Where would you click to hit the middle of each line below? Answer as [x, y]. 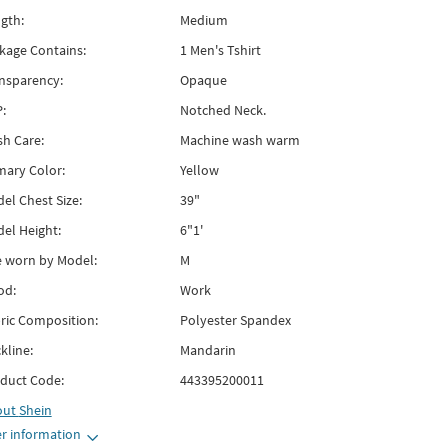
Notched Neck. [222, 110]
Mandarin [207, 350]
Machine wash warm [239, 140]
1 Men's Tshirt [220, 50]
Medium [203, 20]
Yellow [199, 170]
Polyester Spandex [235, 320]
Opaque [203, 80]
